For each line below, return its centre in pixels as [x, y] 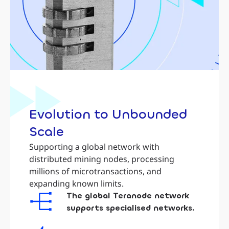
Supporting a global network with [94, 146]
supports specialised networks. [130, 208]
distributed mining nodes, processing [102, 159]
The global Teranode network [128, 195]
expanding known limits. [76, 183]
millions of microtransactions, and [95, 171]
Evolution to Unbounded [108, 114]
